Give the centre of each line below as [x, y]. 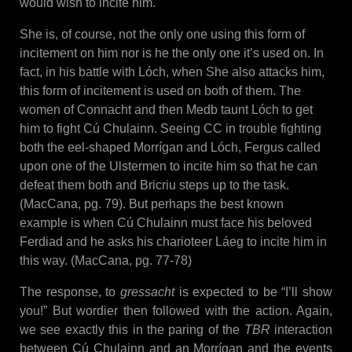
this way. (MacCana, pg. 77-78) [106, 261]
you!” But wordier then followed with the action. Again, [176, 311]
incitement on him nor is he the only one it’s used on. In [172, 53]
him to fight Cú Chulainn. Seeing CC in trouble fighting [170, 129]
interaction [301, 330]
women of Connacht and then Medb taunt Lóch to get [166, 110]
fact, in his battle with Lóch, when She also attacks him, [172, 72]
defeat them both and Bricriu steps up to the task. [154, 185]
